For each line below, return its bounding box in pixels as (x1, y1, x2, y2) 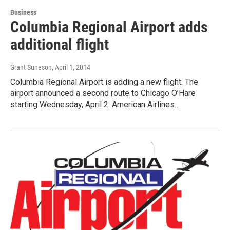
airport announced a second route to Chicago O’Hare (10, 88, 196, 99)
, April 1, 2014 (52, 63, 90, 72)
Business (10, 8, 36, 17)
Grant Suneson (10, 63, 52, 72)
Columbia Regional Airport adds (10, 18, 208, 36)
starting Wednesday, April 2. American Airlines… (10, 100, 180, 110)
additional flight (10, 35, 109, 54)
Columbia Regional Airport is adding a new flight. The (10, 77, 198, 87)
